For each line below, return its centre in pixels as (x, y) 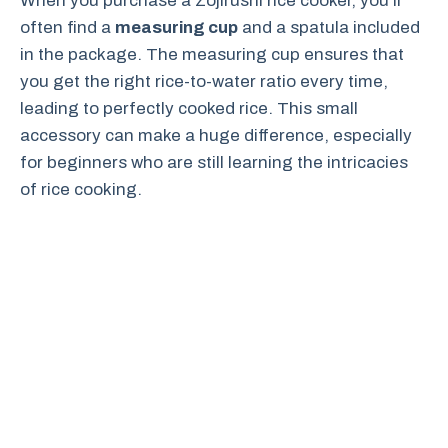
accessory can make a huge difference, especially (216, 135)
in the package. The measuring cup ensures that (212, 54)
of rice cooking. (81, 189)
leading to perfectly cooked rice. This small (189, 108)
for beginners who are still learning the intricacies (214, 162)
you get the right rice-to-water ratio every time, (204, 81)
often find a (67, 27)
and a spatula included (329, 27)
